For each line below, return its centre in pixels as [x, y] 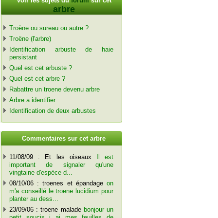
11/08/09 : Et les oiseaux [53, 157]
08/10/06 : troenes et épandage [58, 183]
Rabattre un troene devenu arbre [54, 90]
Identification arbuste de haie [61, 50]
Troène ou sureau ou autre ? [49, 28]
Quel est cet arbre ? [37, 79]
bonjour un [99, 209]
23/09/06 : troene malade [46, 209]
